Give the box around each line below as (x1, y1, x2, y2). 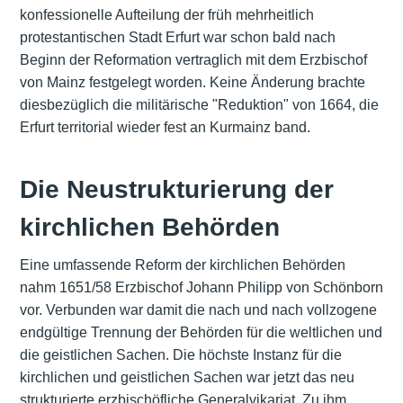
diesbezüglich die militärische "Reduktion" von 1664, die (19, 96, 379, 112)
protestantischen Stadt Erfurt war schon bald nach (19, 29, 336, 45)
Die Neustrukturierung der (19, 175, 334, 203)
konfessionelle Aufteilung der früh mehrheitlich (19, 6, 314, 22)
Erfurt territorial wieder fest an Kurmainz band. (19, 119, 310, 135)
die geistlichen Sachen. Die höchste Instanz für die (19, 346, 342, 363)
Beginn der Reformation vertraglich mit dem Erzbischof (19, 51, 367, 67)
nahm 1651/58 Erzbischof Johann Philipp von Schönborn (19, 279, 383, 295)
